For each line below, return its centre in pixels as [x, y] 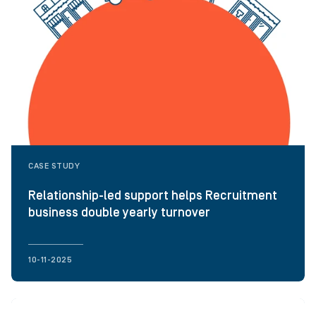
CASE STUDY [54, 166]
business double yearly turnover [119, 213]
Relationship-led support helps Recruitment [153, 196]
